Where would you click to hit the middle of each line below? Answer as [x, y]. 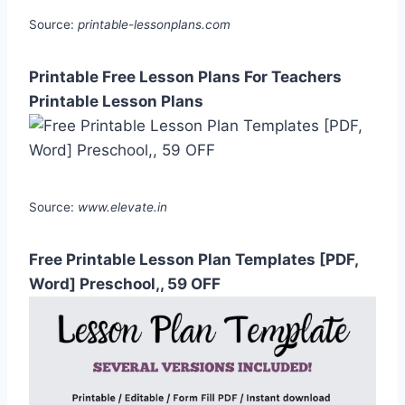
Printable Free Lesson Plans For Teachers [185, 77]
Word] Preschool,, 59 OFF [125, 284]
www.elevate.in [122, 207]
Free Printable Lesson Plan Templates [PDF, [193, 260]
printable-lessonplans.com [154, 25]
